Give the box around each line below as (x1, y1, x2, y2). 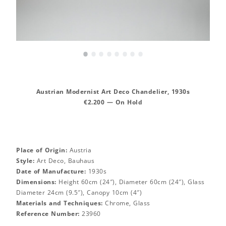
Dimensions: (16, 177, 56, 186)
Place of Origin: (16, 145, 67, 154)
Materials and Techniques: (16, 198, 103, 207)
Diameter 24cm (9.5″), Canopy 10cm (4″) (16, 188, 142, 197)
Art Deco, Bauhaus (34, 156, 94, 165)
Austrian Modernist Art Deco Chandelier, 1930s (36, 87, 190, 96)
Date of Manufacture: (16, 166, 86, 176)
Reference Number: (16, 209, 80, 218)
